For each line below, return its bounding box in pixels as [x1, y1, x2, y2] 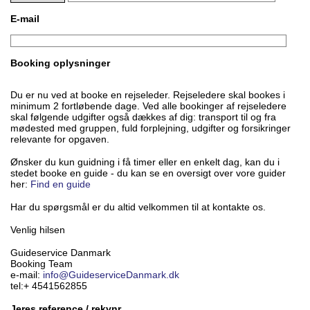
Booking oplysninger [10, 57, 110, 69]
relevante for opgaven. [10, 134, 109, 145]
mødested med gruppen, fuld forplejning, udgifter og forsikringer [10, 122, 291, 134]
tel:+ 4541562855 [10, 280, 87, 291]
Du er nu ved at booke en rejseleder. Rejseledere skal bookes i [10, 89, 285, 100]
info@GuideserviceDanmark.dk [43, 269, 179, 280]
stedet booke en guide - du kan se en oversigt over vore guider [10, 167, 286, 179]
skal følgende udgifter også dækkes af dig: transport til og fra [10, 111, 276, 122]
